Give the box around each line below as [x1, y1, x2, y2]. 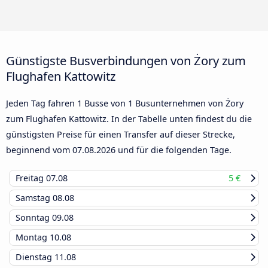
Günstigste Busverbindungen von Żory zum [6, 52, 246, 69]
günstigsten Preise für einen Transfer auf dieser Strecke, [6, 129, 235, 141]
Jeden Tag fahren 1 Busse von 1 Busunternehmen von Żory [6, 98, 243, 109]
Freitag [16, 172, 46, 184]
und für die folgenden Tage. [115, 144, 232, 156]
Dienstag [16, 251, 54, 263]
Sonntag [16, 212, 52, 224]
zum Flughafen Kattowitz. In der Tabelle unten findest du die [6, 113, 252, 125]
